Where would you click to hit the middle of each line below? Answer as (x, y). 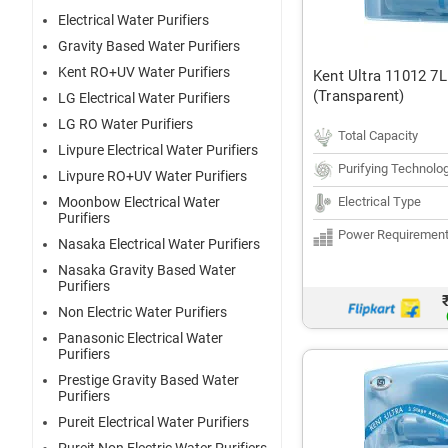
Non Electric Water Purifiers (142, 312)
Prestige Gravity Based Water (148, 380)
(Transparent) (359, 96)
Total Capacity (378, 135)
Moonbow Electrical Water (139, 202)
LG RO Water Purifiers (125, 124)
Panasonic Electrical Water (140, 338)
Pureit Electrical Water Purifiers (153, 422)
